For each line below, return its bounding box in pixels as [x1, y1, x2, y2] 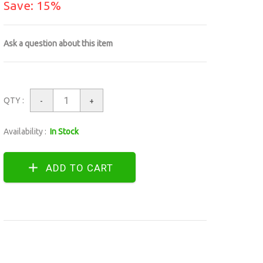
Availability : [3, 127, 46, 137]
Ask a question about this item [3, 39, 113, 49]
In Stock [46, 127, 79, 137]
